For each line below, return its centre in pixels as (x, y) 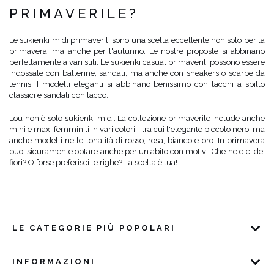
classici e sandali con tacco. (59, 95)
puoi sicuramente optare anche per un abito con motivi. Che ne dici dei (137, 151)
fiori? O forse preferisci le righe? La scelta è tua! (93, 162)
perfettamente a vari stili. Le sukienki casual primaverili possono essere (137, 62)
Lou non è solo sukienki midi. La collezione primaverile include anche (137, 118)
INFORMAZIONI (54, 261)
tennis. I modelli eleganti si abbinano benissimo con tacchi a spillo (137, 84)
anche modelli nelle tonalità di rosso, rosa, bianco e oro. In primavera (137, 140)
